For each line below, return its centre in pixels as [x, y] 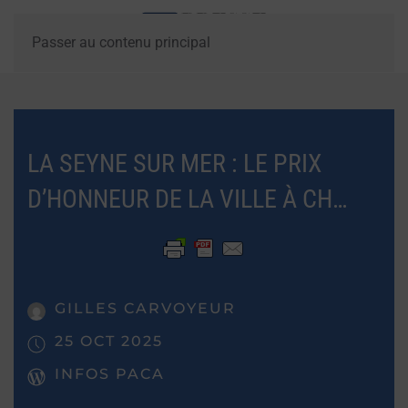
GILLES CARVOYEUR [145, 308]
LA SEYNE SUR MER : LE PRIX [174, 163]
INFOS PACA [110, 374]
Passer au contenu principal [121, 42]
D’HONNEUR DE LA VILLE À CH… [188, 199]
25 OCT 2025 [109, 341]
